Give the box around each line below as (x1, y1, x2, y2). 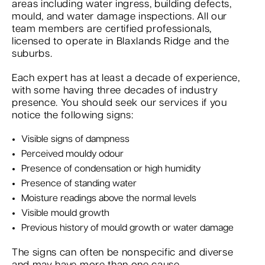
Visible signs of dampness (21, 134, 130, 145)
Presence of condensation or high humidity (21, 164, 201, 174)
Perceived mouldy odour (21, 149, 124, 160)
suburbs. (12, 49, 53, 60)
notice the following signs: (12, 110, 134, 121)
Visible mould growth (21, 208, 109, 219)
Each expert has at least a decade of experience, (12, 73, 240, 84)
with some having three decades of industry (12, 85, 218, 96)
